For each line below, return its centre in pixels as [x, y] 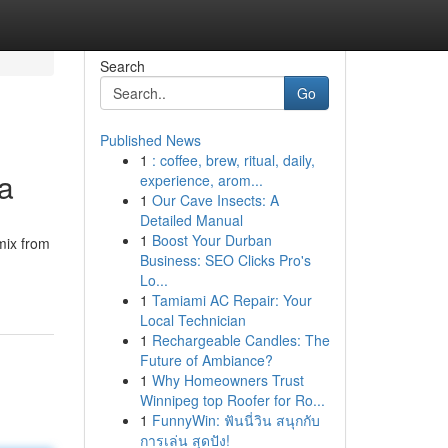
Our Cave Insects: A [215, 200]
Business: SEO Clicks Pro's [225, 260]
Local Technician [192, 320]
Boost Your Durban [211, 240]
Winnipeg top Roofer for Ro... [232, 400]
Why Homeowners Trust [227, 380]
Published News [150, 140]
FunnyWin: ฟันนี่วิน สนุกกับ [235, 420]
